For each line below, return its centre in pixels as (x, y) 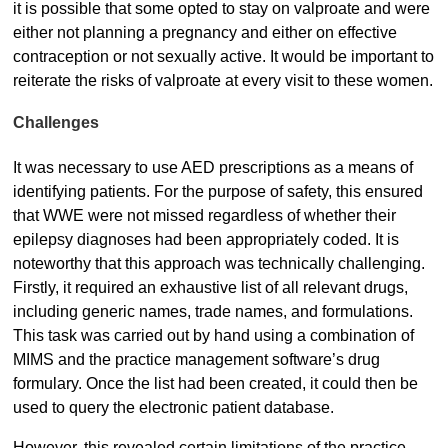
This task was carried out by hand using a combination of (213, 335)
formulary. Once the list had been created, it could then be (215, 383)
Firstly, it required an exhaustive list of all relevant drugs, (210, 287)
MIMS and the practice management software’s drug (196, 359)
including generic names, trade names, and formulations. (212, 311)
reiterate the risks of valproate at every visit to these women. (222, 81)
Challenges (55, 123)
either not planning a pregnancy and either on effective (204, 33)
